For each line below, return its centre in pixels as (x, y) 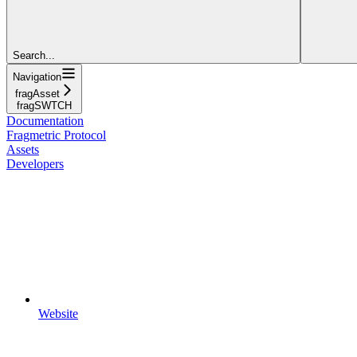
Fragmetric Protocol (56, 135)
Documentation (45, 120)
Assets (23, 149)
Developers (35, 163)
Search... (34, 55)
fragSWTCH (44, 105)
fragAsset (37, 93)
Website (58, 313)
